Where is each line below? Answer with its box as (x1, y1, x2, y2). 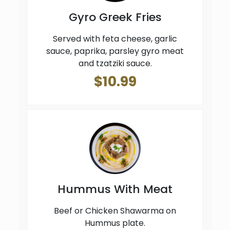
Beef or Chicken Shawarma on (54, 205, 176, 217)
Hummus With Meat (57, 181, 172, 198)
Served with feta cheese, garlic (53, 33, 177, 45)
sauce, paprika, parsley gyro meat (46, 45, 184, 57)
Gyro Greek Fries (68, 9, 162, 26)
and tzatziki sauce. (78, 57, 152, 70)
